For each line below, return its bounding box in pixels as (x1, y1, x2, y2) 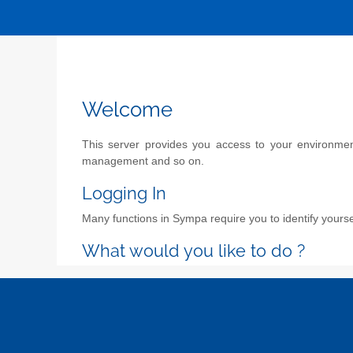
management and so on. (82, 154, 204, 167)
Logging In (82, 183, 166, 203)
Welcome (82, 98, 173, 121)
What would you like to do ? (82, 241, 305, 262)
